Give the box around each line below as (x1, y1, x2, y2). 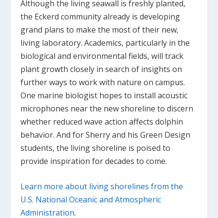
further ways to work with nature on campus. (20, 76, 185, 88)
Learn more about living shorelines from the (20, 181, 183, 192)
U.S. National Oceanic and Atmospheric (20, 194, 162, 205)
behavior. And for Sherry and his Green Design (20, 129, 191, 140)
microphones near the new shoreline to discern (20, 103, 194, 114)
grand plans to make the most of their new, (20, 24, 179, 35)
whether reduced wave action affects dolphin (20, 116, 183, 127)
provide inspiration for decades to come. (20, 155, 167, 166)
